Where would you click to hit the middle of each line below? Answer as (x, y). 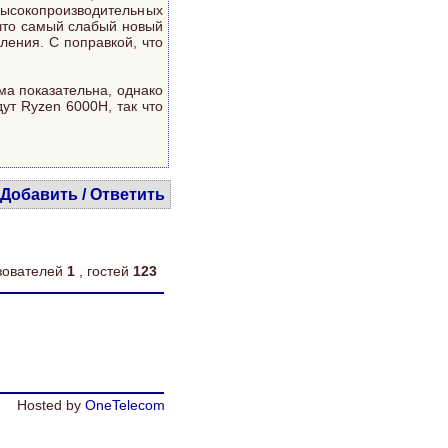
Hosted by (51, 405)
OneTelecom (125, 405)
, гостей (106, 271)
